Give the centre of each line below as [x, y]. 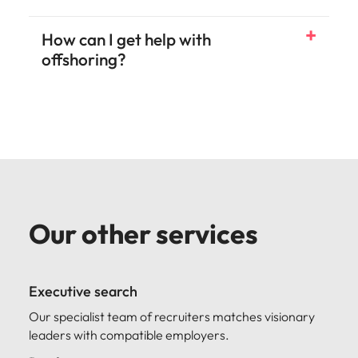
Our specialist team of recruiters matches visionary [172, 316]
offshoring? [84, 59]
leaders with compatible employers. [129, 334]
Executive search [83, 291]
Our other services [143, 233]
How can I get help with [126, 39]
